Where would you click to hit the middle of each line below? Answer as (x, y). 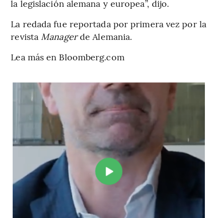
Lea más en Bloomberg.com (68, 56)
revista (25, 36)
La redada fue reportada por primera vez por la (109, 23)
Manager (58, 36)
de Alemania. (105, 36)
